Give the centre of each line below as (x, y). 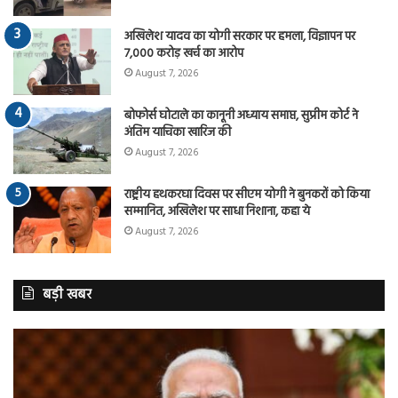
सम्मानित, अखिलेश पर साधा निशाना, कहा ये (217, 211)
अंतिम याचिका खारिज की (178, 132)
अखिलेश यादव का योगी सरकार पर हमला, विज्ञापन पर (240, 36)
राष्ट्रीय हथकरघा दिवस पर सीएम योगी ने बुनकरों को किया (247, 195)
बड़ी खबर (67, 295)
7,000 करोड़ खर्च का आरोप (184, 53)
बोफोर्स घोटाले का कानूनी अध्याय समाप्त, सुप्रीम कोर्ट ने (241, 115)
